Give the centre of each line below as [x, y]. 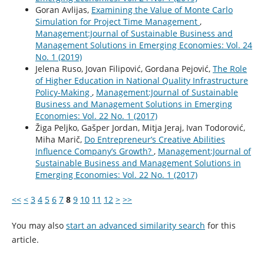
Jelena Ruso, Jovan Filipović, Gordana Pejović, [124, 69]
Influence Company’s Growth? [94, 151]
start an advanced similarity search [135, 226]
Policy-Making [63, 93]
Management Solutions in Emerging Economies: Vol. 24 [143, 45]
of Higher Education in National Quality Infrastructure [141, 81]
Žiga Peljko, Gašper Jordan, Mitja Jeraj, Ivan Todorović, [140, 128]
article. [25, 240]
